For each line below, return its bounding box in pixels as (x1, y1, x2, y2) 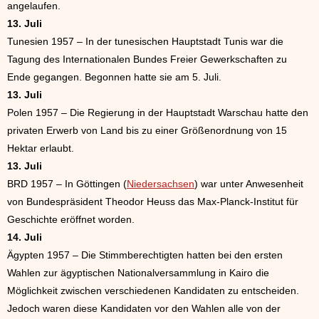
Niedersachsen (127, 178, 194, 189)
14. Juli (7, 231, 42, 243)
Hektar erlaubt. (7, 142, 74, 154)
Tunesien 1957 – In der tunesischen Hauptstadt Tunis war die (7, 36, 283, 47)
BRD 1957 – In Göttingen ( (7, 178, 127, 189)
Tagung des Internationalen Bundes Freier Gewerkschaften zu (7, 53, 287, 65)
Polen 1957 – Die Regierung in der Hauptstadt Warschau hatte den (7, 107, 308, 118)
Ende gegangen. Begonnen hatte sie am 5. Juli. (7, 71, 221, 83)
